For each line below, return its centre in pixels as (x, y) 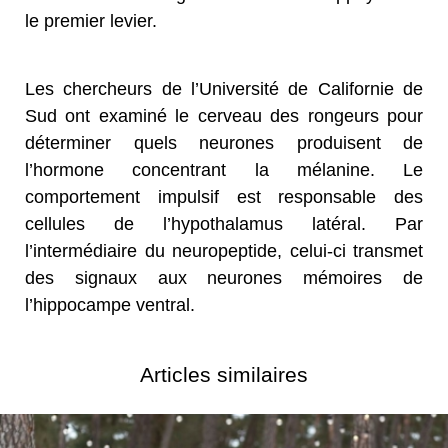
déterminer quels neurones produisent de (224, 142)
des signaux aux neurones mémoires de (224, 277)
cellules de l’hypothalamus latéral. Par (224, 223)
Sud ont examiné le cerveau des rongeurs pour (224, 115)
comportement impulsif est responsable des (224, 196)
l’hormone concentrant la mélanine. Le (224, 169)
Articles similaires (224, 374)
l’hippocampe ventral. (110, 304)
